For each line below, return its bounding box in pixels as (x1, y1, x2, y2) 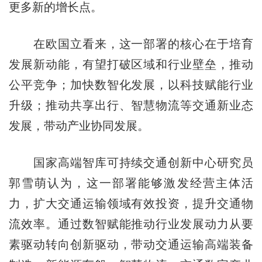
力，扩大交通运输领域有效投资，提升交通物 (8, 196, 254, 210)
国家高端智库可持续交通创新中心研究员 (8, 156, 254, 169)
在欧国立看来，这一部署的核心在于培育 (8, 37, 254, 50)
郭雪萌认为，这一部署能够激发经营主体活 (8, 176, 254, 189)
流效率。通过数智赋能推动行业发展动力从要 (8, 217, 254, 230)
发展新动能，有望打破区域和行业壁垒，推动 (8, 57, 254, 71)
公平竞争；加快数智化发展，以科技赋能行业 (8, 78, 254, 91)
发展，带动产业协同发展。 (8, 119, 149, 132)
